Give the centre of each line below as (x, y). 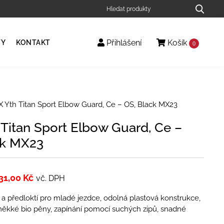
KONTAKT (33, 42)
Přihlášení (123, 43)
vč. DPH (50, 178)
